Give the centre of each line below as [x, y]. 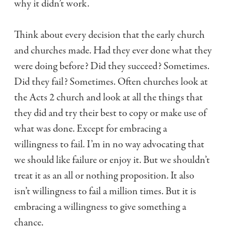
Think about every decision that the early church [109, 35]
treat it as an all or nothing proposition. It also [104, 176]
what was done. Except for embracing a [91, 129]
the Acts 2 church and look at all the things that [108, 98]
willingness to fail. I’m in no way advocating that [109, 145]
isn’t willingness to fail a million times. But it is [105, 191]
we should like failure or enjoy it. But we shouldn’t [112, 160]
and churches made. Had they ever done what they [113, 51]
